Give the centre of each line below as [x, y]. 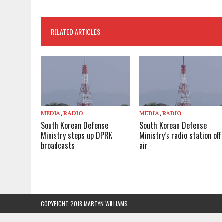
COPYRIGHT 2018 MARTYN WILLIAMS [84, 204]
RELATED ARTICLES [75, 32]
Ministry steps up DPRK [77, 136]
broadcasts [58, 145]
